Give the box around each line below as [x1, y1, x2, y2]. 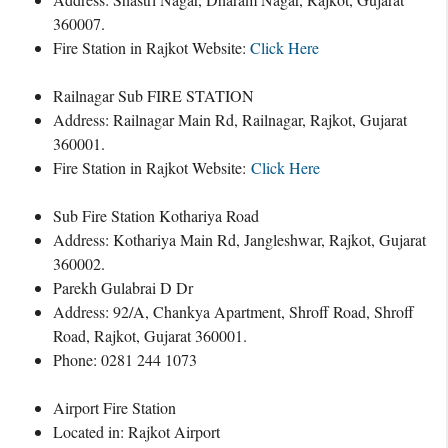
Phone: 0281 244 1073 [53, 349, 197, 370]
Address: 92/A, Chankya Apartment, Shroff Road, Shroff [53, 301, 414, 322]
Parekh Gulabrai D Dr [53, 277, 193, 298]
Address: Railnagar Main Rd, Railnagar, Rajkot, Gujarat [53, 109, 407, 130]
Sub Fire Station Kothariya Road [53, 205, 259, 226]
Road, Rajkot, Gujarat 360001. [53, 325, 247, 346]
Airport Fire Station [53, 397, 176, 418]
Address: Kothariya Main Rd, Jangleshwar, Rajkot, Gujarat [53, 229, 426, 250]
